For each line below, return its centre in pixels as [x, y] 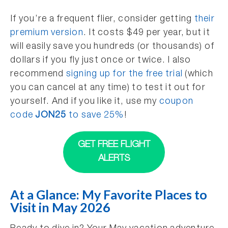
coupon [176, 102]
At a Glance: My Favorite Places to [109, 194]
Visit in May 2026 [60, 207]
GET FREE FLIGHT [114, 145]
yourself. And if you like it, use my [85, 102]
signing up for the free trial [124, 74]
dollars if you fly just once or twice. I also [101, 61]
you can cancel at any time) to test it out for [108, 88]
